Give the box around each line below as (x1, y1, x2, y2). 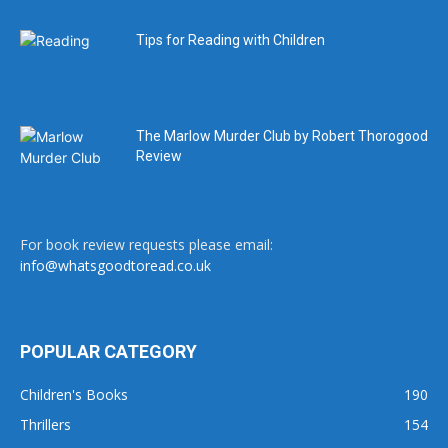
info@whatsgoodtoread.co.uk (20, 256, 211, 275)
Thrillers (20, 415, 71, 434)
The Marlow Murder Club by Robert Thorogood (136, 128, 428, 144)
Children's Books (20, 385, 128, 404)
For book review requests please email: (20, 235, 273, 254)
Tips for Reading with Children (136, 32, 325, 48)
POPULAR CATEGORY (20, 341, 197, 362)
